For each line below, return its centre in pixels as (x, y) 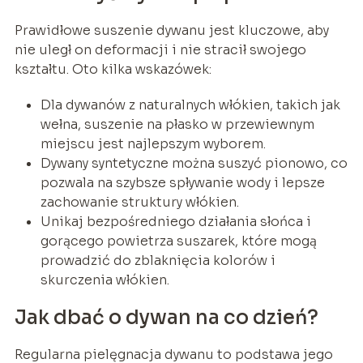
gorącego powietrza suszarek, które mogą (178, 241)
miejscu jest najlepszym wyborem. (153, 144)
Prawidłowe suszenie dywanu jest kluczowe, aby (171, 31)
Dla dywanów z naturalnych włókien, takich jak (190, 105)
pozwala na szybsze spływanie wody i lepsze (182, 183)
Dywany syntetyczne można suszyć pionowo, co (194, 164)
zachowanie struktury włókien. (139, 203)
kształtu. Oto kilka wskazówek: (113, 70)
